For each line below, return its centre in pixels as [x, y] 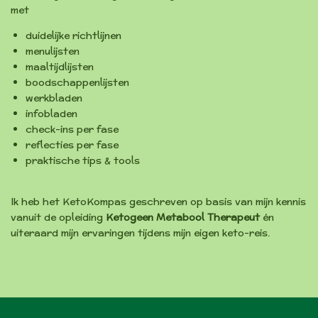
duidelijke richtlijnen [73, 36]
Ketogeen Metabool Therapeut [183, 218]
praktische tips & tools [83, 161]
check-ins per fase [72, 130]
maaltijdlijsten [60, 67]
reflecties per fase [72, 145]
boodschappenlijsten [77, 83]
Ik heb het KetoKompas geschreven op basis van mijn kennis [158, 202]
